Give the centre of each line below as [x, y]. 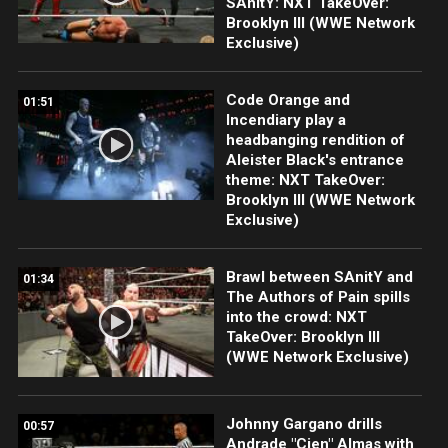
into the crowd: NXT [296, 317]
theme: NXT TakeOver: [305, 180]
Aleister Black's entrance [314, 160]
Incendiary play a [285, 120]
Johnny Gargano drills [303, 424]
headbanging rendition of [315, 140]
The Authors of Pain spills [317, 297]
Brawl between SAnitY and [319, 277]
